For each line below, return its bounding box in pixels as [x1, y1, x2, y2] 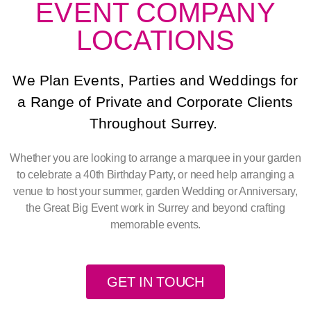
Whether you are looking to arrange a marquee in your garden [10, 152, 301, 164]
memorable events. [110, 219, 201, 230]
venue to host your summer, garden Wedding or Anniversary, [13, 185, 298, 197]
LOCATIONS [76, 25, 235, 56]
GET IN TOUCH [107, 274, 204, 289]
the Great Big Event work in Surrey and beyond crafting [26, 202, 285, 214]
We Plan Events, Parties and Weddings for [12, 72, 299, 88]
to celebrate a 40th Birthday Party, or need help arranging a [17, 169, 294, 180]
